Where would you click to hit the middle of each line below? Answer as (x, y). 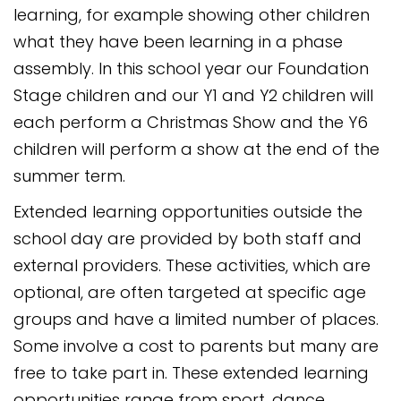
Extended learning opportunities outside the (188, 212)
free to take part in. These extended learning (191, 373)
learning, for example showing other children (192, 15)
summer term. (69, 176)
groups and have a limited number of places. (196, 319)
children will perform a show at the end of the (196, 149)
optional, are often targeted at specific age (190, 292)
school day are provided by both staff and (188, 239)
